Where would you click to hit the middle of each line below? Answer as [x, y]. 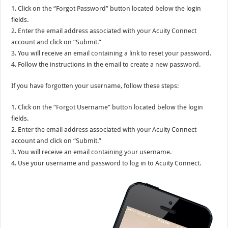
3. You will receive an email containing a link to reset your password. [111, 53]
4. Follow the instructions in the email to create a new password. [106, 64]
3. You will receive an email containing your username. [92, 152]
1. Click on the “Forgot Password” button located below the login [106, 8]
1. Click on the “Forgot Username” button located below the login [107, 107]
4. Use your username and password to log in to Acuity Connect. [106, 163]
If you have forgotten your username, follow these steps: [95, 86]
